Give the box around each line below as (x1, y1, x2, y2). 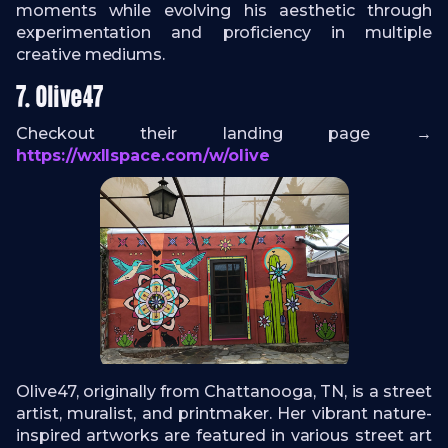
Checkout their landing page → (16, 124, 432, 144)
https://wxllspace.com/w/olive (16, 146, 270, 166)
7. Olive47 (16, 83, 104, 116)
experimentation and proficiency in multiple (16, 23, 432, 43)
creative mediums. (16, 45, 166, 65)
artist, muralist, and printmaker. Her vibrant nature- (16, 404, 432, 424)
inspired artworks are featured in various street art (16, 426, 432, 446)
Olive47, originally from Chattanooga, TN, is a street (16, 382, 432, 402)
